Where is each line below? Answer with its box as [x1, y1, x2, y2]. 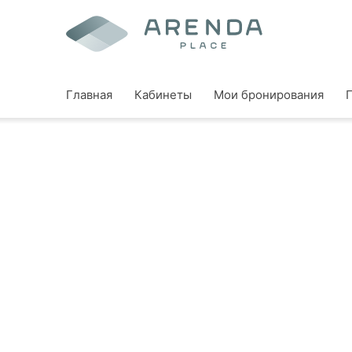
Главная [66, 87, 112, 102]
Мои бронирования [214, 87, 324, 102]
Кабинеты [134, 87, 192, 102]
